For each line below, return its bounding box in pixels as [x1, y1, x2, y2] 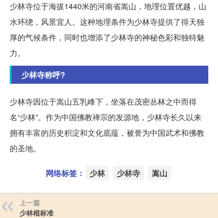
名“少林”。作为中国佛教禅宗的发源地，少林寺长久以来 [10, 111, 201, 123]
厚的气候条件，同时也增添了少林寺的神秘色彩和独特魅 [10, 32, 204, 43]
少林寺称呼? [21, 69, 65, 81]
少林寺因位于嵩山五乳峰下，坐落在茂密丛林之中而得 [10, 96, 197, 108]
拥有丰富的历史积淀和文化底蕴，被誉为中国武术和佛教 [10, 127, 204, 139]
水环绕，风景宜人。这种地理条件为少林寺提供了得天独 [10, 16, 204, 28]
